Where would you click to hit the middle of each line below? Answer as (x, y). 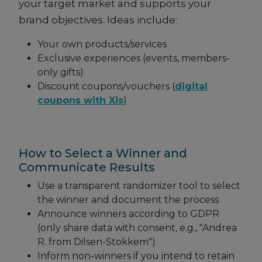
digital (191, 87)
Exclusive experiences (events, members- (134, 58)
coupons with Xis (80, 101)
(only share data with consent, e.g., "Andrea (137, 228)
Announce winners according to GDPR (128, 214)
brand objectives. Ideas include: (98, 20)
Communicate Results (87, 168)
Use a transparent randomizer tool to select (139, 186)
